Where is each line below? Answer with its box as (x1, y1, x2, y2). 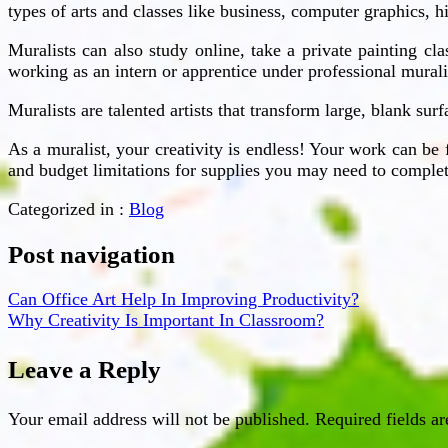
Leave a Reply (8, 356, 161, 384)
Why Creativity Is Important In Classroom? (8, 310, 324, 331)
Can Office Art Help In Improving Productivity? (8, 289, 359, 310)
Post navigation (8, 240, 175, 268)
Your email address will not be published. (8, 409, 310, 430)
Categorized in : (8, 198, 124, 219)
